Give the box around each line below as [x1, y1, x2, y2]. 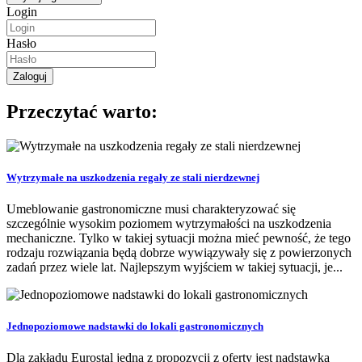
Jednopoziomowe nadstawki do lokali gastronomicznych [6, 320, 263, 333]
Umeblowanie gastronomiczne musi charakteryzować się [6, 202, 296, 217]
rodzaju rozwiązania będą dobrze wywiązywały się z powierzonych [6, 246, 351, 260]
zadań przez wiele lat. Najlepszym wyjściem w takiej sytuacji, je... [6, 260, 343, 275]
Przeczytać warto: [6, 100, 158, 122]
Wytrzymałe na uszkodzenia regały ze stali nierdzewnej [6, 170, 259, 183]
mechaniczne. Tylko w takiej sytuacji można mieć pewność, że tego [6, 231, 351, 246]
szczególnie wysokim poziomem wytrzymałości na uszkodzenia [6, 217, 331, 231]
